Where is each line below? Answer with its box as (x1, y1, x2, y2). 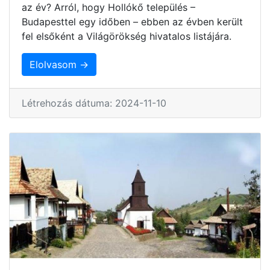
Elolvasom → (30, 58, 89, 71)
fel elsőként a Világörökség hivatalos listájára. (22, 30, 231, 42)
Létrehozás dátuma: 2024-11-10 (22, 96, 166, 109)
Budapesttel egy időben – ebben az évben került (22, 15, 243, 28)
